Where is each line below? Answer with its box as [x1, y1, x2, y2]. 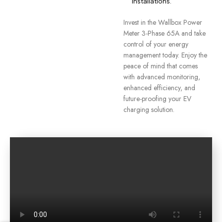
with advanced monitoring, [123, 72, 200, 82]
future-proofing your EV [123, 94, 191, 104]
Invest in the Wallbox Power [123, 17, 202, 27]
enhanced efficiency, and [123, 83, 195, 93]
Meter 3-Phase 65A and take [123, 28, 206, 38]
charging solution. [123, 105, 174, 114]
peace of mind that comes [123, 61, 198, 71]
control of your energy [123, 39, 188, 49]
